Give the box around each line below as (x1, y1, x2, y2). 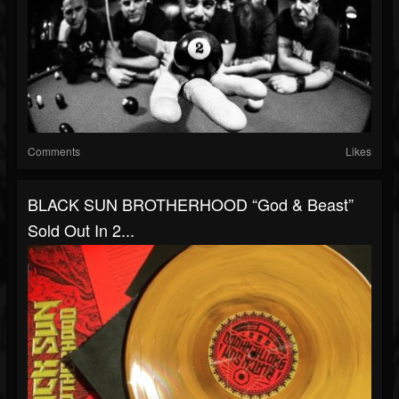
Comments (28, 143, 80, 159)
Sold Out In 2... (28, 218, 134, 241)
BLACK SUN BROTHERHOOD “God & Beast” (28, 192, 354, 216)
